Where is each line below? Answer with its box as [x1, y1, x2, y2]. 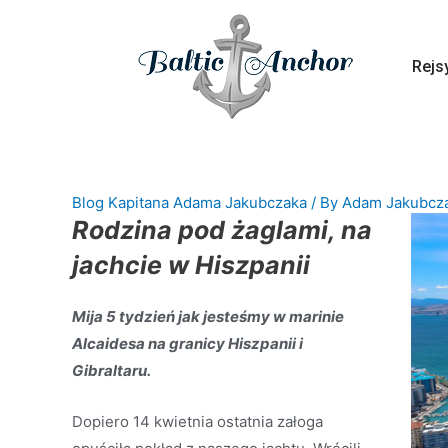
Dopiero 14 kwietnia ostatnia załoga [72, 412, 323, 431]
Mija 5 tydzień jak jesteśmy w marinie [72, 307, 344, 326]
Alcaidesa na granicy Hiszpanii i [72, 334, 303, 353]
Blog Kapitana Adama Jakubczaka [72, 193, 307, 212]
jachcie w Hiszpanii [72, 250, 310, 280]
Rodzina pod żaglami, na [72, 215, 372, 245]
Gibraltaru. [72, 361, 151, 380]
